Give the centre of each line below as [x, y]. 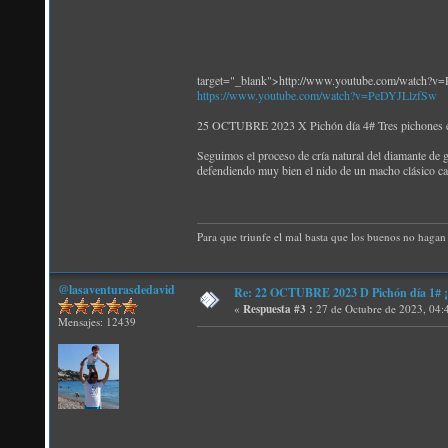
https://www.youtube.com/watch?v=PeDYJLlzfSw [317, 95]
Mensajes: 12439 [97, 321]
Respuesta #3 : [278, 309]
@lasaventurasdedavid [116, 289]
